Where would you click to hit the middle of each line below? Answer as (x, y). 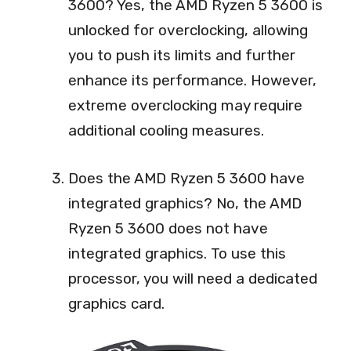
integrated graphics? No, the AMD (185, 203)
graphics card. (116, 303)
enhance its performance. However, (192, 81)
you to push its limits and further (182, 56)
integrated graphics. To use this (177, 253)
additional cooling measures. (166, 131)
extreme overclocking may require (185, 106)
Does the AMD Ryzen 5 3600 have (186, 178)
